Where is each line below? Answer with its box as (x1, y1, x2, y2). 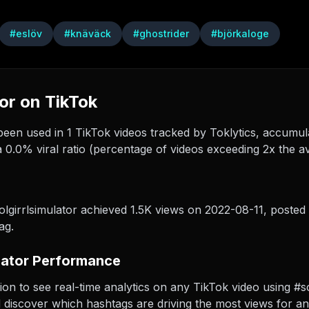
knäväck (70, 28, 111, 39)
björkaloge (217, 28, 269, 39)
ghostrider (139, 28, 189, 39)
